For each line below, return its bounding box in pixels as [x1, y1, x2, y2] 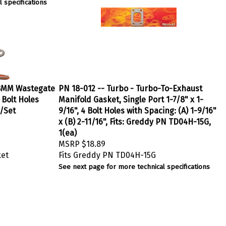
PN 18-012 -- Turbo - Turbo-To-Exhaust [59, 81, 202, 91]
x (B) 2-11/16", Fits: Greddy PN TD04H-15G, [59, 115, 211, 124]
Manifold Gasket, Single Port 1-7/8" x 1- [59, 92, 203, 102]
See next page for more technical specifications [59, 160, 210, 168]
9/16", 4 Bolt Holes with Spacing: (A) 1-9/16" [59, 103, 216, 113]
